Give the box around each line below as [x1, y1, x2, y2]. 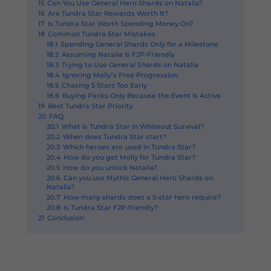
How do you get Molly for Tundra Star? [63, 153, 195, 162]
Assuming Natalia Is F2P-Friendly [61, 50, 175, 59]
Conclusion [47, 214, 84, 222]
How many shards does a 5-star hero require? [63, 193, 221, 201]
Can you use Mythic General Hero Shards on [63, 174, 213, 182]
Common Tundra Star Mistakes [47, 30, 155, 38]
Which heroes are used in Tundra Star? [62, 143, 195, 151]
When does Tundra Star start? [62, 132, 166, 141]
